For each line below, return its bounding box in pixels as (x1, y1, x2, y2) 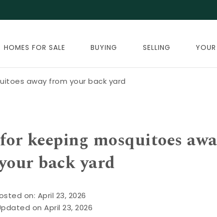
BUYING (91, 43, 118, 52)
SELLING (142, 43, 170, 52)
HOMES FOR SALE (3, 43, 65, 52)
